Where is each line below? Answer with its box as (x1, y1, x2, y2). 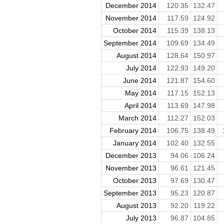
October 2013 (112, 176, 156, 185)
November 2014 (105, 14, 156, 22)
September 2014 (103, 39, 156, 47)
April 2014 (124, 101, 156, 110)
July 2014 (125, 64, 156, 72)
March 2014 (118, 114, 156, 122)
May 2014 (124, 89, 156, 97)
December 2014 (105, 1, 156, 10)
